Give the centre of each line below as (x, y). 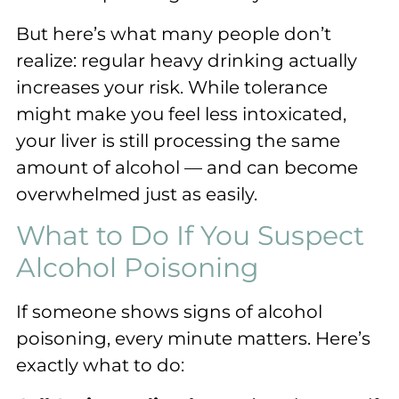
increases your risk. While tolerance (172, 88)
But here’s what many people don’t (174, 34)
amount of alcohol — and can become (187, 168)
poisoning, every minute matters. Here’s (193, 339)
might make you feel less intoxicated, (181, 114)
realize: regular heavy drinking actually (187, 61)
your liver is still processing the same (178, 141)
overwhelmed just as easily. (137, 195)
